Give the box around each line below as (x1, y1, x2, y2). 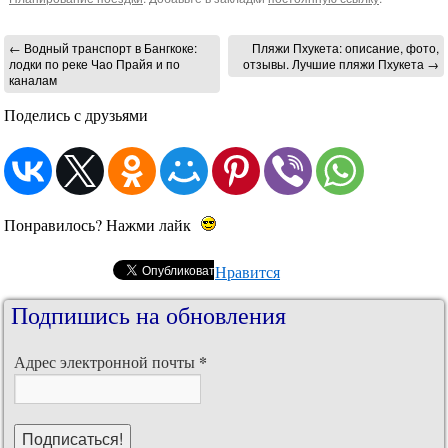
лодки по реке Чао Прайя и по (9, 55, 180, 73)
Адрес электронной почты (14, 351, 199, 373)
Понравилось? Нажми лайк (4, 214, 191, 236)
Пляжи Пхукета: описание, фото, (252, 39, 439, 57)
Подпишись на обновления (11, 299, 286, 332)
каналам (9, 71, 57, 89)
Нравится (215, 261, 280, 283)
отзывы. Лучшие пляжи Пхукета (243, 55, 427, 73)
